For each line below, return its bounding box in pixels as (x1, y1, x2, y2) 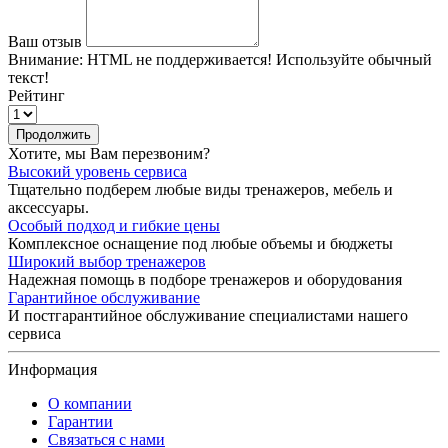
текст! (8, 68, 49, 86)
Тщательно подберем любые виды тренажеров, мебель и (8, 180, 393, 198)
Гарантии (48, 412, 113, 430)
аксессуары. (8, 198, 89, 216)
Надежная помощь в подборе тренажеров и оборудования (8, 270, 402, 288)
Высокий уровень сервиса (8, 162, 187, 180)
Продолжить (16, 126, 91, 142)
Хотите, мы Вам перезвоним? (8, 144, 210, 162)
